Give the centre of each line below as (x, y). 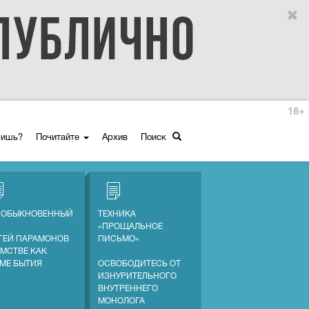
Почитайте (59, 138)
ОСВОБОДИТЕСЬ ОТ (139, 264)
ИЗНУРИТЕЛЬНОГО (137, 276)
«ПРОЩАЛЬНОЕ (130, 227)
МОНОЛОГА (121, 301)
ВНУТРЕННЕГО (128, 289)
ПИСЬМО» (118, 239)
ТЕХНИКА (117, 214)
